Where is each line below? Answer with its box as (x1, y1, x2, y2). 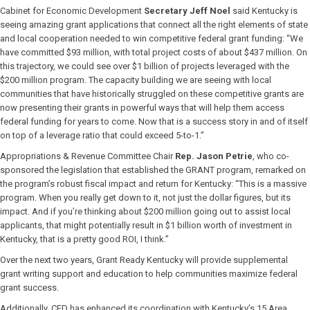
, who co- (253, 151, 289, 161)
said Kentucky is (230, 6, 298, 16)
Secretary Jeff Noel (144, 6, 230, 16)
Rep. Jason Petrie (175, 151, 253, 161)
